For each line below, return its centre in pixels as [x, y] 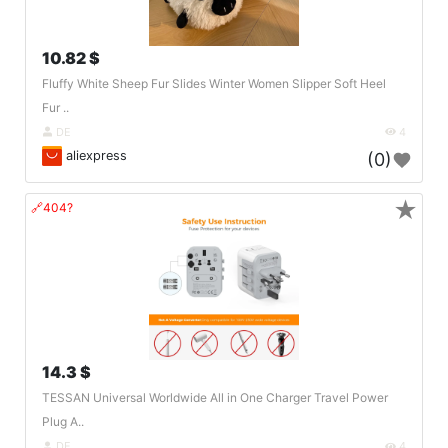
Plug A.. [63, 422]
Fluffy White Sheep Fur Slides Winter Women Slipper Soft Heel [214, 83]
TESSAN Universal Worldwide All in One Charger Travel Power [215, 398]
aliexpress [94, 155]
